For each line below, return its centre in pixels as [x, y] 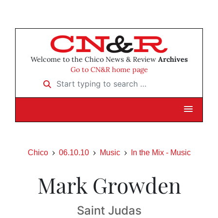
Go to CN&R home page [109, 70]
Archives [173, 60]
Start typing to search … [80, 81]
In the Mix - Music [161, 153]
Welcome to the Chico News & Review [94, 60]
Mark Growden [109, 185]
